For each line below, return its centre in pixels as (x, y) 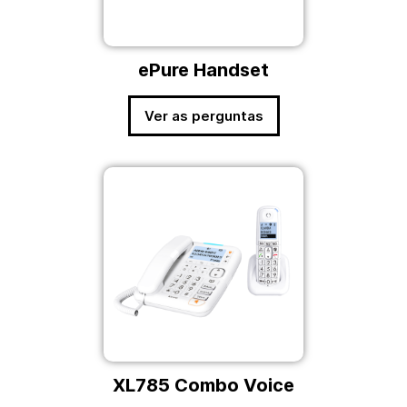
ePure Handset (203, 70)
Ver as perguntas (203, 116)
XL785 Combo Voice (203, 386)
